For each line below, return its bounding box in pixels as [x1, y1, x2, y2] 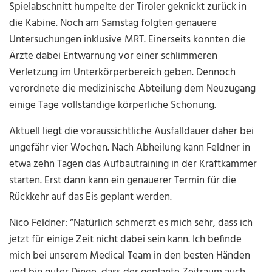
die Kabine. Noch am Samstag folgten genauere [9, 15, 217, 32]
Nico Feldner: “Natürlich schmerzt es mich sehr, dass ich [9, 215, 253, 232]
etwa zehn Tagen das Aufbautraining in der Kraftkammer [9, 156, 257, 173]
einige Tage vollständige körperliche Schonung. [9, 97, 217, 114]
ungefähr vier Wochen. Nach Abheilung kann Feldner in [9, 140, 251, 157]
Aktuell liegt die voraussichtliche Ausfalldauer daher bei [9, 123, 254, 140]
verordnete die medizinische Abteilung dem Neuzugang [9, 81, 256, 98]
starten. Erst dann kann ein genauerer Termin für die [9, 172, 237, 189]
